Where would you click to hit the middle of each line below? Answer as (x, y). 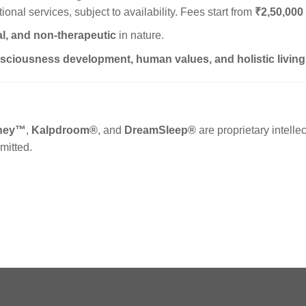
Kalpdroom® (65, 130)
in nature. (140, 36)
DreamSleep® (160, 130)
